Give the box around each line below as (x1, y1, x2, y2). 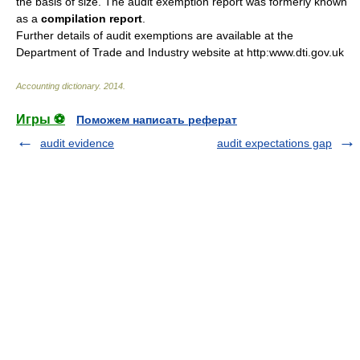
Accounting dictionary (16, 81, 99, 91)
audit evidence (40, 137, 114, 149)
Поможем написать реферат (76, 113, 237, 126)
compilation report (41, 12, 142, 25)
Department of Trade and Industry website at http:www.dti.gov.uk (16, 46, 344, 59)
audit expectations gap (217, 137, 332, 149)
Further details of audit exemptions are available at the (16, 29, 293, 42)
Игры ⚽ (16, 112, 65, 126)
